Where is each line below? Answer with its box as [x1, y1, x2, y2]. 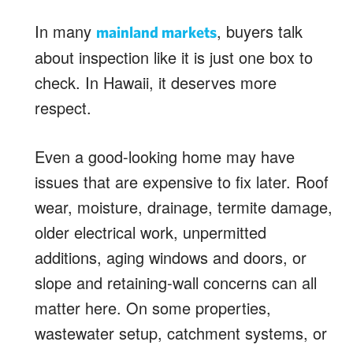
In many [35, 19, 91, 43]
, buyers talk [217, 19, 303, 43]
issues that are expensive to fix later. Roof [35, 169, 329, 193]
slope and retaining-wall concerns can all [35, 270, 317, 294]
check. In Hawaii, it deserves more [35, 70, 277, 94]
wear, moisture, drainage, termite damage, [35, 195, 333, 218]
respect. [35, 95, 91, 119]
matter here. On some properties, [35, 295, 271, 319]
